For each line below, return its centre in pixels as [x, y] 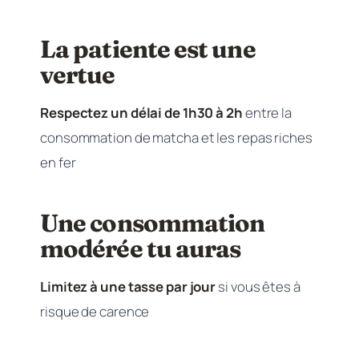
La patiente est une [148, 49]
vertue [78, 75]
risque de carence [95, 311]
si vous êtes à [258, 286]
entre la [267, 113]
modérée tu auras [141, 248]
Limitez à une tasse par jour [128, 286]
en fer [58, 162]
